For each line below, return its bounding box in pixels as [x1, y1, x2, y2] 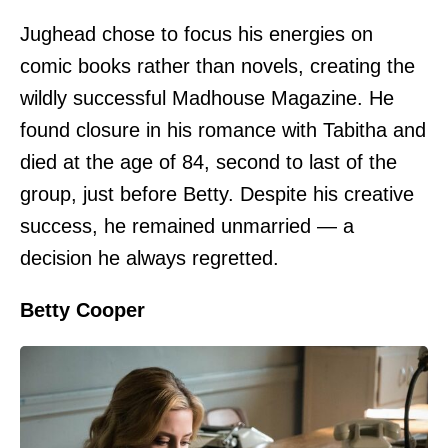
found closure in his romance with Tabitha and [20, 118, 426, 141]
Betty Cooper [20, 298, 145, 321]
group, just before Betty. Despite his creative [20, 182, 414, 205]
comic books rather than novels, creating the [20, 54, 415, 77]
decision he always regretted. [20, 246, 279, 269]
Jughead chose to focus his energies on [20, 22, 373, 45]
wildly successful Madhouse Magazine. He [20, 86, 394, 109]
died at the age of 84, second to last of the [20, 150, 397, 173]
